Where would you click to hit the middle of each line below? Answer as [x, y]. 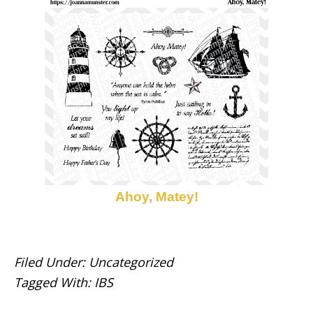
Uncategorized [131, 262]
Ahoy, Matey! [156, 197]
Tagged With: [54, 283]
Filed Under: [51, 262]
